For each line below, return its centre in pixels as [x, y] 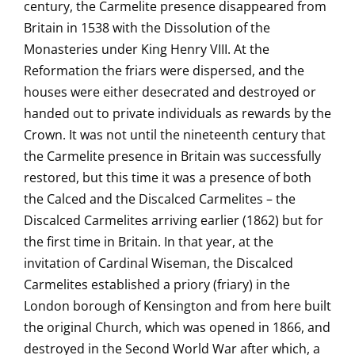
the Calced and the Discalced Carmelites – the [160, 199]
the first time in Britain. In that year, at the [149, 242]
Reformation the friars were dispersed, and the [164, 71]
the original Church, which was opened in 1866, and [177, 327]
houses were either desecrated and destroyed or [170, 92]
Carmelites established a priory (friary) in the [157, 284]
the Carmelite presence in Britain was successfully [172, 156]
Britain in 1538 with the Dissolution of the [147, 28]
